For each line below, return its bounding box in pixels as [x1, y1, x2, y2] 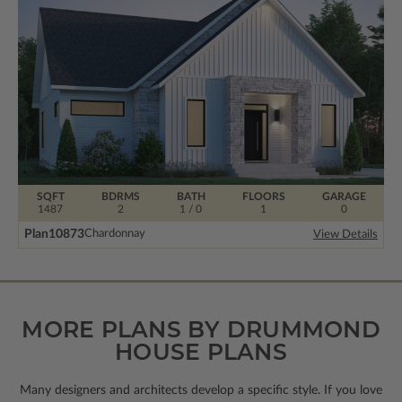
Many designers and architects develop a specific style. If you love [20, 383, 382, 397]
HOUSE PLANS [115, 337, 287, 365]
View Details [313, 228, 378, 240]
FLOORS [241, 190, 285, 202]
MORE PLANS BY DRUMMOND [22, 315, 380, 343]
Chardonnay [84, 228, 145, 240]
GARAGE [321, 190, 366, 202]
